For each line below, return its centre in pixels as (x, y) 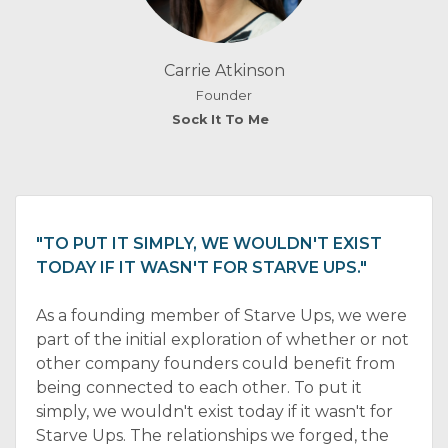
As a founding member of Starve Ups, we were (221, 315)
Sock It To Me (224, 119)
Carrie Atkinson (224, 70)
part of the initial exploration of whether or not (222, 339)
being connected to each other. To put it (199, 387)
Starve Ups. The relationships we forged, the (212, 435)
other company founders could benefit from (215, 363)
